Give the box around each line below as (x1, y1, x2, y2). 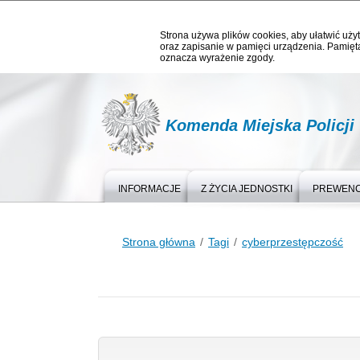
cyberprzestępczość (242, 235, 343, 248)
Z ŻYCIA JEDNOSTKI (201, 183, 292, 194)
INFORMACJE (118, 183, 181, 194)
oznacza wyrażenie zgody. (160, 52, 275, 63)
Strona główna (122, 235, 195, 248)
